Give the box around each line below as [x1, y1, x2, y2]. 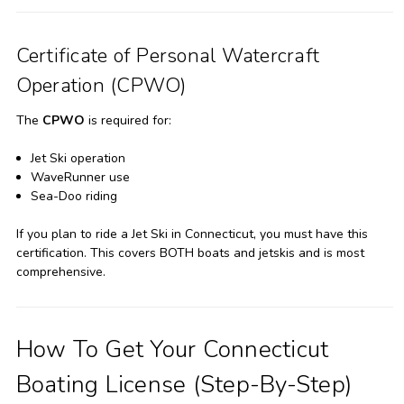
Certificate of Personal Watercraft [15, 41, 319, 69]
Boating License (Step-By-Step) [15, 368, 352, 400]
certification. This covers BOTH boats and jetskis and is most [15, 243, 364, 262]
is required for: [84, 111, 171, 129]
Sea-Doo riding [30, 187, 117, 205]
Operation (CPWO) [15, 71, 187, 99]
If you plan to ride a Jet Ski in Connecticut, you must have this [15, 225, 368, 243]
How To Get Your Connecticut [15, 333, 329, 365]
